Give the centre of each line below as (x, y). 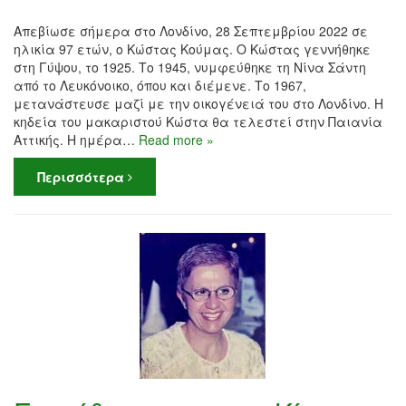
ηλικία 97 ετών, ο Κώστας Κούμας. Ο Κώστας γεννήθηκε (192, 48)
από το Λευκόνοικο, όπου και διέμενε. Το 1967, (160, 85)
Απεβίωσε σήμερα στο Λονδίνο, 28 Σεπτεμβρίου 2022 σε (191, 30)
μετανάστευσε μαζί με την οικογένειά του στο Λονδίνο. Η (198, 103)
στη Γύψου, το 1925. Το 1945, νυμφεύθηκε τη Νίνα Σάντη (190, 67)
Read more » (176, 139)
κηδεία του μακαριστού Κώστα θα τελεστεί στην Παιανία (198, 121)
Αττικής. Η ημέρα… (76, 139)
